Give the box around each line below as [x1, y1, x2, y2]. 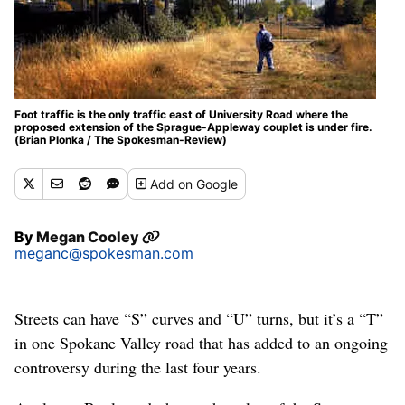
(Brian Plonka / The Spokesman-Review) [14, 132, 227, 146]
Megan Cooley [36, 227, 142, 246]
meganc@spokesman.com [14, 243, 193, 262]
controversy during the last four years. [14, 355, 261, 378]
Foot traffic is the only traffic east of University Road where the [14, 107, 348, 121]
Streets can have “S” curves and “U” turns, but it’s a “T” [14, 306, 383, 329]
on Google [178, 175, 239, 192]
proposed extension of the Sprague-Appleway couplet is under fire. [14, 119, 372, 134]
